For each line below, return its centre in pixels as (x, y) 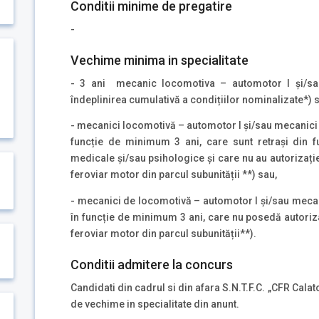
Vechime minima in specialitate (159, 60)
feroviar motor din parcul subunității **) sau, (174, 175)
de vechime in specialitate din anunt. (155, 304)
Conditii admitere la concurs (152, 264)
